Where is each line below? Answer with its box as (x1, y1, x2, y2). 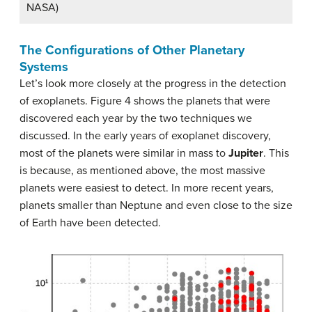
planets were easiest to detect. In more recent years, (19, 181, 274, 196)
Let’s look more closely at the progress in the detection (19, 77, 286, 91)
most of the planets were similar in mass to (19, 146, 228, 161)
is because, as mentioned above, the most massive (19, 164, 265, 178)
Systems (19, 59, 68, 75)
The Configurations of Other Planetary (19, 42, 244, 58)
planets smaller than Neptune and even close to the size (19, 198, 292, 213)
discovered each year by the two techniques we (19, 111, 252, 126)
